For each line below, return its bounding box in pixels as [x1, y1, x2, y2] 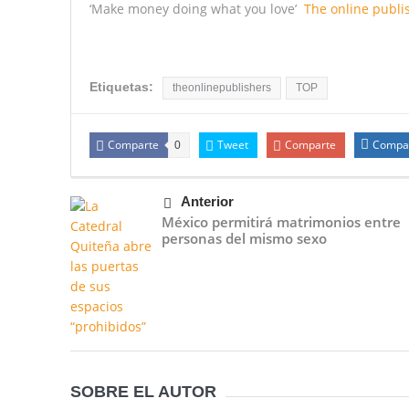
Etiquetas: [89, 79, 153, 95]
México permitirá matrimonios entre [161, 213, 401, 232]
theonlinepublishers [172, 81, 271, 95]
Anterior [180, 194, 234, 210]
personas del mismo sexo [161, 229, 327, 248]
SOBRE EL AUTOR [69, 383, 216, 402]
